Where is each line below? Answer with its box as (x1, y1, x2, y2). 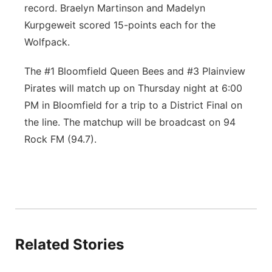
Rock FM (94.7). (24, 133, 97, 145)
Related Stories (15, 236, 124, 253)
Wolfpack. (24, 36, 70, 48)
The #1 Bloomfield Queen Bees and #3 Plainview (24, 65, 245, 77)
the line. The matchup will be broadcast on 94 (24, 116, 236, 128)
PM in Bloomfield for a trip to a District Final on (24, 99, 242, 111)
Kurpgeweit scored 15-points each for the (24, 19, 216, 31)
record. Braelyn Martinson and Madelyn (24, 2, 205, 14)
